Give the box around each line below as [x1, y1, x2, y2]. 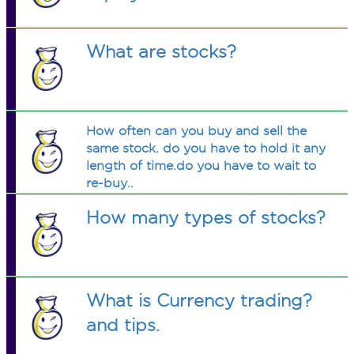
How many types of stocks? [86, 208, 326, 227]
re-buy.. [86, 176, 134, 190]
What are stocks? [86, 42, 237, 61]
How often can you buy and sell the [86, 124, 307, 137]
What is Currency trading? [86, 291, 313, 310]
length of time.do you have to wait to [86, 159, 317, 172]
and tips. [86, 315, 160, 334]
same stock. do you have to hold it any [86, 141, 326, 155]
